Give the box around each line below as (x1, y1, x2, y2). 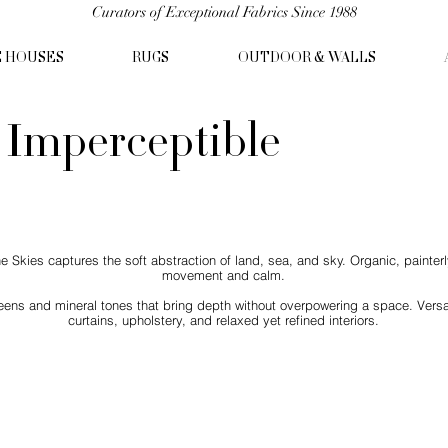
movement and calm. (162, 268, 286, 284)
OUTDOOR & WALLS (237, 51, 376, 68)
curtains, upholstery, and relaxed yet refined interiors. (68, 313, 380, 329)
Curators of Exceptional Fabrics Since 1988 (91, 3, 357, 21)
